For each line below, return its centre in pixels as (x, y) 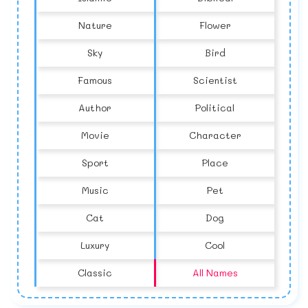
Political (215, 108)
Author (95, 108)
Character (215, 135)
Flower (215, 25)
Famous (95, 80)
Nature (95, 25)
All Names (215, 273)
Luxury (95, 245)
